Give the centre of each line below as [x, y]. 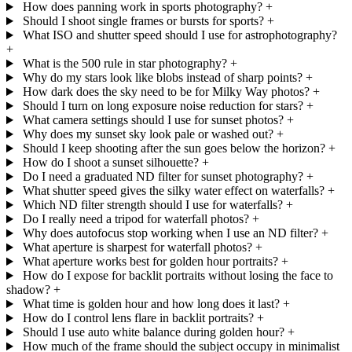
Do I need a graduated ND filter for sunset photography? [163, 177]
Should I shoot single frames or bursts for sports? [143, 21]
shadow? [28, 290]
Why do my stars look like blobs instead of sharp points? [162, 78]
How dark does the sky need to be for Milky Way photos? [166, 92]
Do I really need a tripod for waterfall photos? [136, 219]
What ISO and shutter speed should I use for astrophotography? [180, 35]
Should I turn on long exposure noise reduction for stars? [163, 106]
